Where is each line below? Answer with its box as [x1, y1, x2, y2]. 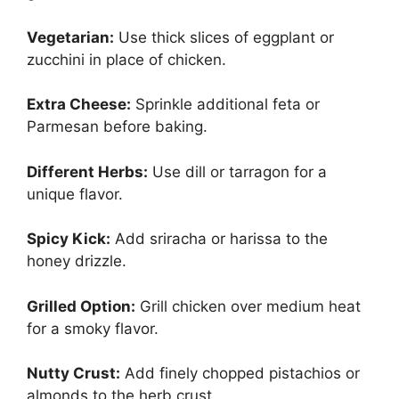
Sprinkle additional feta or [131, 95, 320, 113]
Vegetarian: [27, 28, 114, 46]
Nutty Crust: [27, 364, 120, 382]
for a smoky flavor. [27, 319, 159, 338]
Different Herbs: [27, 162, 148, 181]
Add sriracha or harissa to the [110, 230, 328, 248]
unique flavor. [27, 184, 123, 203]
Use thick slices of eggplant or [114, 28, 334, 46]
